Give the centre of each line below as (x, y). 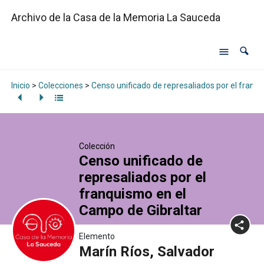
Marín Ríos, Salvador (146, 252)
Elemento (97, 237)
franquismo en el (132, 194)
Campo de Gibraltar (142, 211)
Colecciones (60, 85)
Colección (97, 146)
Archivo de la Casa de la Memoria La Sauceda (115, 18)
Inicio (20, 85)
